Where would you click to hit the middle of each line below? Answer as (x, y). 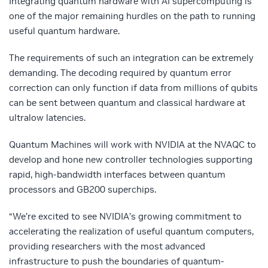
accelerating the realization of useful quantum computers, (131, 231)
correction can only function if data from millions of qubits (133, 87)
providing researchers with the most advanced (107, 246)
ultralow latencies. (47, 117)
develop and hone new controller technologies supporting (131, 159)
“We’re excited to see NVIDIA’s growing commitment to (125, 216)
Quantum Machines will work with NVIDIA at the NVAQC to (133, 144)
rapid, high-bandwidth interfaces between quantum (117, 174)
